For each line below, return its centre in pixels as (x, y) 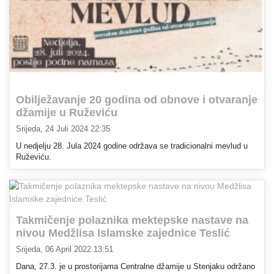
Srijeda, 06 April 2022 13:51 (65, 250)
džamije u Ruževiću (67, 112)
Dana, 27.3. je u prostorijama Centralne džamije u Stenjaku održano (135, 266)
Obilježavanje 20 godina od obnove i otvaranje (137, 99)
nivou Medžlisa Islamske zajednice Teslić (123, 233)
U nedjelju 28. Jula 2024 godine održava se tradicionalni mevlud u (132, 146)
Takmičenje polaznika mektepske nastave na (132, 220)
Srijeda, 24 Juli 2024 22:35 (63, 129)
